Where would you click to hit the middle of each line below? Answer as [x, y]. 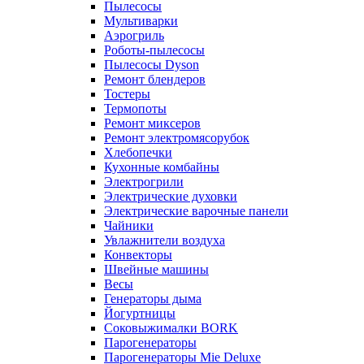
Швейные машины [156, 269]
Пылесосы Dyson [152, 65]
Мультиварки [141, 21]
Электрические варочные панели [196, 211]
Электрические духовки [171, 196]
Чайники [129, 225]
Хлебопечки [138, 152]
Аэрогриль [134, 35]
